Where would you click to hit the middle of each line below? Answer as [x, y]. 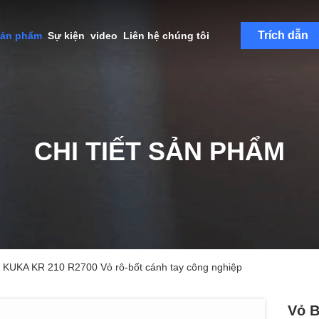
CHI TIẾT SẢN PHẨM [159, 151]
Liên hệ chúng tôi [166, 36]
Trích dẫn [283, 35]
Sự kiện [66, 36]
